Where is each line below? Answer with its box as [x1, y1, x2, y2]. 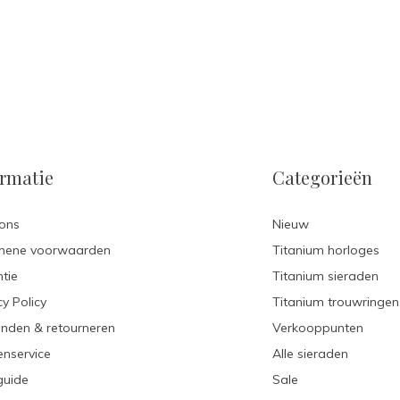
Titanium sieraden [272, 267, 379, 284]
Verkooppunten [272, 319, 364, 336]
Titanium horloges [272, 241, 380, 258]
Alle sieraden [272, 345, 349, 362]
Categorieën [272, 164, 373, 189]
